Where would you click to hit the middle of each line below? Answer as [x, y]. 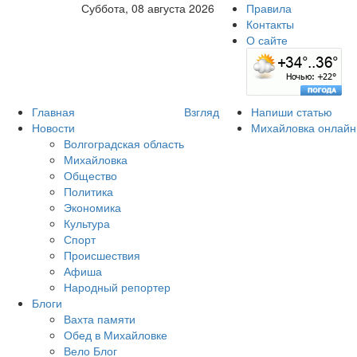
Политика [88, 191]
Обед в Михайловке [116, 335]
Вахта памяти [100, 319]
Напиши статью [292, 112]
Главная [53, 112]
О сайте [267, 40]
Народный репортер [117, 287]
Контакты [270, 24]
